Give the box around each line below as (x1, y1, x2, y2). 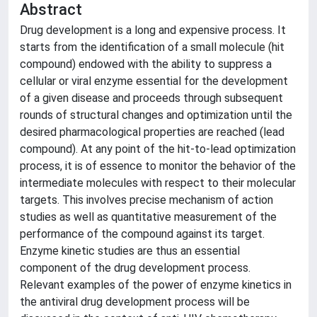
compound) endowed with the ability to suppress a (20, 57, 272, 71)
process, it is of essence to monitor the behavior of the (20, 159, 296, 173)
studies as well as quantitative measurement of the (20, 210, 277, 224)
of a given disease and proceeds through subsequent (20, 91, 283, 105)
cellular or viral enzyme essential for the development (20, 74, 288, 88)
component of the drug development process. (20, 261, 250, 275)
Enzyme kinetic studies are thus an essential (20, 244, 240, 258)
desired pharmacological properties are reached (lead (20, 125, 284, 139)
